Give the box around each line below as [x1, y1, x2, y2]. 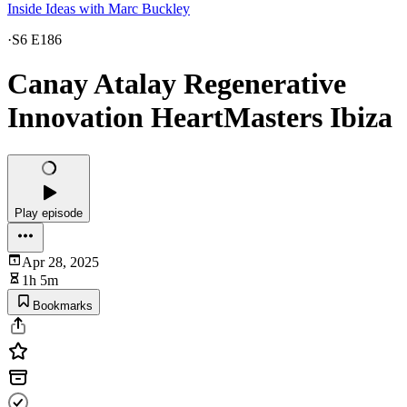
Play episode [15, 205, 83, 220]
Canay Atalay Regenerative [7, 67, 346, 101]
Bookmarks [33, 298, 93, 313]
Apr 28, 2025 [22, 253, 99, 270]
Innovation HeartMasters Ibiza [7, 101, 392, 134]
